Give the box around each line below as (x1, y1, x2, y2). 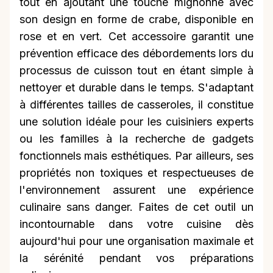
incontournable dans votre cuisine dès (19, 218, 253, 231)
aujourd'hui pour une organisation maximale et (19, 235, 253, 248)
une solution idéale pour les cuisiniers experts (19, 115, 253, 129)
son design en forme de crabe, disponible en (19, 13, 253, 26)
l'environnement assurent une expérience (19, 183, 253, 197)
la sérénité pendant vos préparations (19, 252, 253, 265)
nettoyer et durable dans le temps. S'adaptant (19, 81, 253, 94)
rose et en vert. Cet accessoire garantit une (19, 30, 253, 43)
